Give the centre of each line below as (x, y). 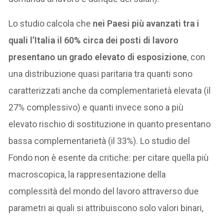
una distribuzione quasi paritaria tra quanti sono (101, 74)
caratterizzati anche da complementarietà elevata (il (110, 90)
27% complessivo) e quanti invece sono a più (96, 107)
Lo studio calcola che (51, 23)
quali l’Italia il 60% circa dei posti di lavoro (94, 40)
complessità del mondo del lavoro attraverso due (104, 191)
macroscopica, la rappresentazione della (87, 174)
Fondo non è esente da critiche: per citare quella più (109, 157)
